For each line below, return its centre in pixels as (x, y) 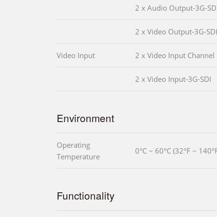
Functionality (85, 195)
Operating (73, 145)
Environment (85, 118)
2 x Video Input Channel (175, 55)
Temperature (78, 157)
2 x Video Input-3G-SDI (173, 79)
